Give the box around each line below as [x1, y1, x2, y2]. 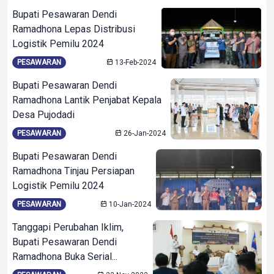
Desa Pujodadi [12, 109, 75, 120]
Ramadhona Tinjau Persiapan [12, 165, 135, 177]
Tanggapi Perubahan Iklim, [12, 221, 124, 233]
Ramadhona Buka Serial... [12, 251, 117, 262]
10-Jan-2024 [106, 200, 151, 209]
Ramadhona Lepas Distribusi [12, 23, 135, 35]
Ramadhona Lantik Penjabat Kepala [12, 94, 161, 106]
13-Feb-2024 [113, 58, 157, 67]
